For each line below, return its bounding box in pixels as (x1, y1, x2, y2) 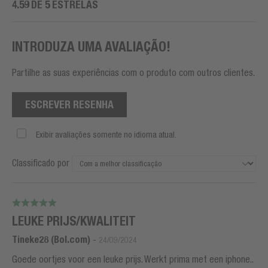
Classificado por (12, 158, 69, 169)
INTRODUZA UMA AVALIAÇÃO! (12, 38, 170, 55)
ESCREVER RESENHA (25, 98, 114, 111)
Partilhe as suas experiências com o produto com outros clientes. (12, 67, 255, 78)
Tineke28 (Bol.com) (12, 234, 90, 246)
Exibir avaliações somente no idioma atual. (36, 130, 176, 140)
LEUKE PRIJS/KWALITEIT (12, 214, 136, 229)
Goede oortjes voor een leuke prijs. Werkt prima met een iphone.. (12, 254, 254, 265)
